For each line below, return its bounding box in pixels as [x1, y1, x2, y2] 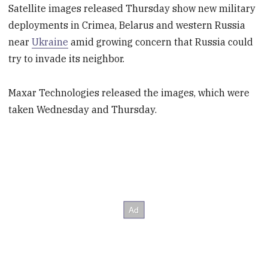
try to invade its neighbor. [8, 53, 125, 65]
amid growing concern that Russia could [68, 36, 254, 48]
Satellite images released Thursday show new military [8, 2, 256, 15]
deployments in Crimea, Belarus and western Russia [8, 19, 246, 32]
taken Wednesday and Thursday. [8, 103, 157, 115]
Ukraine [32, 36, 69, 48]
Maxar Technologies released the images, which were [8, 86, 250, 99]
